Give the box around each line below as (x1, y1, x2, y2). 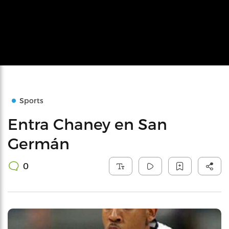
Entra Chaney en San (8, 114, 167, 133)
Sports (19, 96, 43, 105)
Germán (8, 134, 70, 152)
